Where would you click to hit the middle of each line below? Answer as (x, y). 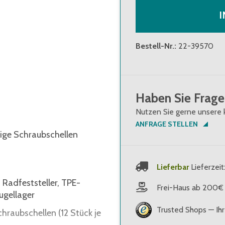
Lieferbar (173, 167)
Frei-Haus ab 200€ (190, 187)
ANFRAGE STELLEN (167, 124)
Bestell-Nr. (155, 46)
